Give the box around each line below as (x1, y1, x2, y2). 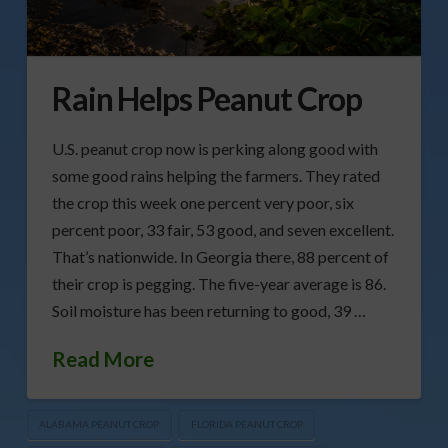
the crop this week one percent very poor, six (51, 193, 354, 213)
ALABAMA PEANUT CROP (39, 418, 160, 431)
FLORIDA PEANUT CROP (190, 418, 303, 431)
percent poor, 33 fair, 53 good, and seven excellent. (51, 220, 394, 240)
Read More (51, 347, 154, 372)
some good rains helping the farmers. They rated (51, 166, 380, 186)
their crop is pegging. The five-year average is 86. (51, 274, 386, 294)
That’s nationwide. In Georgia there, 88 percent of (51, 247, 389, 267)
